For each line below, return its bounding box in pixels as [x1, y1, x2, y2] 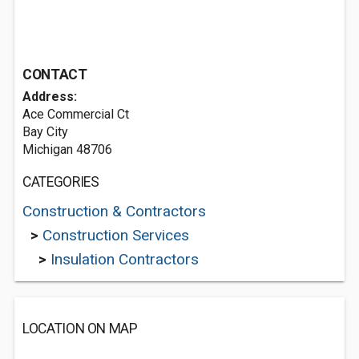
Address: [22, 89, 77, 104]
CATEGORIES [22, 174, 99, 190]
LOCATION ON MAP [22, 321, 138, 337]
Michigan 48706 [22, 142, 112, 157]
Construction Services [42, 226, 189, 244]
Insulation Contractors [50, 250, 199, 268]
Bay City [22, 124, 68, 139]
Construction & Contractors [22, 202, 206, 220]
